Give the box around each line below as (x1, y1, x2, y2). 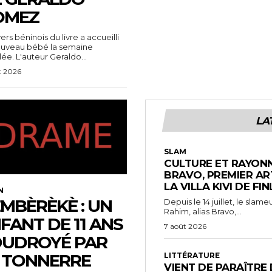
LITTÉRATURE (164, 251, 220, 260)
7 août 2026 (164, 222, 206, 231)
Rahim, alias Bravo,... (164, 206, 242, 217)
